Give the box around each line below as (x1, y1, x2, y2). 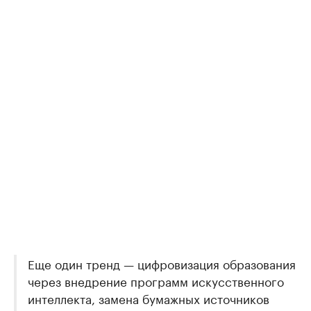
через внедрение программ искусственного (28, 271, 284, 289)
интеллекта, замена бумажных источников (28, 289, 269, 307)
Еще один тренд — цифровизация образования (28, 254, 296, 272)
